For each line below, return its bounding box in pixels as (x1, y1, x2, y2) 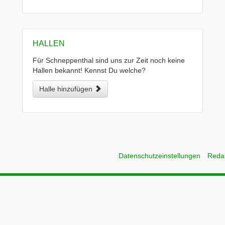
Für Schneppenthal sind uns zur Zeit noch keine (33, 56, 185, 64)
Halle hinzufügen (39, 85, 94, 93)
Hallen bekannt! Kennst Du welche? (33, 66, 146, 74)
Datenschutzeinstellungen (119, 152, 200, 160)
